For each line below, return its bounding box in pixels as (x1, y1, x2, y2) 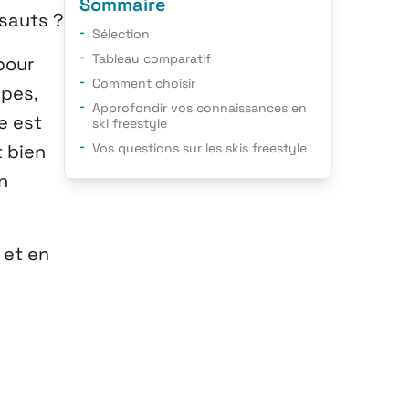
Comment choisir (92, 75, 195, 91)
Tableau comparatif (92, 50, 211, 67)
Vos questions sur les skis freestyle (92, 140, 307, 156)
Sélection (92, 26, 150, 42)
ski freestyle (92, 115, 167, 131)
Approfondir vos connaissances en (92, 100, 307, 116)
